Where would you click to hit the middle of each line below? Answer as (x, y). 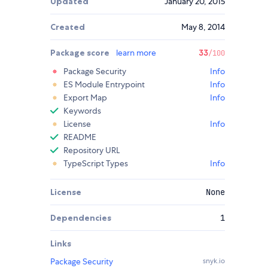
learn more (136, 53)
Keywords (82, 111)
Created (68, 27)
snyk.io (214, 261)
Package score (81, 53)
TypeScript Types (96, 164)
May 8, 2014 (203, 27)
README (80, 137)
